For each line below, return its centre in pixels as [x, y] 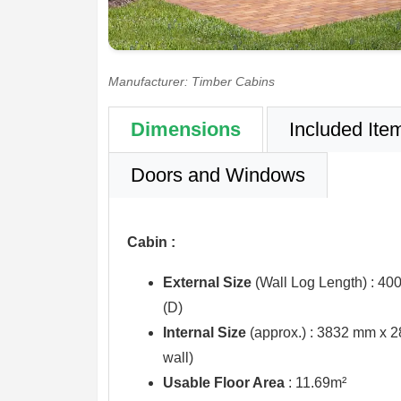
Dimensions [185, 130]
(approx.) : [281, 332]
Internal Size [204, 332]
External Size [207, 282]
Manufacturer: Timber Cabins [191, 82]
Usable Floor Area [223, 382]
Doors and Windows [218, 175]
